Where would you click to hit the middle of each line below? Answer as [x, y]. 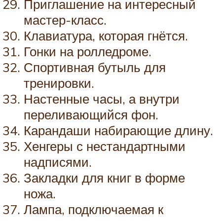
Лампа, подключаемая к [93, 209]
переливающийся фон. [91, 114]
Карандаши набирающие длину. [118, 130]
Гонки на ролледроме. [88, 51]
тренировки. [59, 83]
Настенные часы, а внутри [102, 98]
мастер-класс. [65, 19]
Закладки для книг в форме [104, 177]
